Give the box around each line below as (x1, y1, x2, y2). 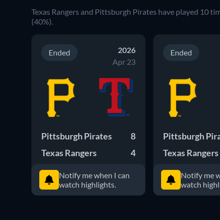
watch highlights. (59, 179, 116, 189)
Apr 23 (112, 56, 136, 66)
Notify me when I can (59, 170, 130, 180)
